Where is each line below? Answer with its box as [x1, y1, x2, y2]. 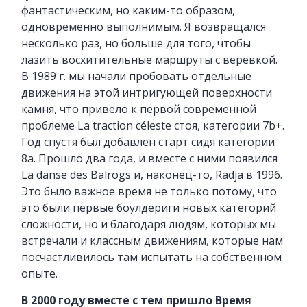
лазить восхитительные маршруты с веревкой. [21, 52, 278, 68]
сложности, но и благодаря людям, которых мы [21, 217, 277, 232]
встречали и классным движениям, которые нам [21, 233, 284, 249]
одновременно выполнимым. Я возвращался [21, 19, 267, 35]
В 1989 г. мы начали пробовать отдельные [21, 69, 252, 84]
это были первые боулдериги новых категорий [21, 200, 277, 216]
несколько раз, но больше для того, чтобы [21, 36, 251, 51]
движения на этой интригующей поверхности [21, 85, 273, 101]
